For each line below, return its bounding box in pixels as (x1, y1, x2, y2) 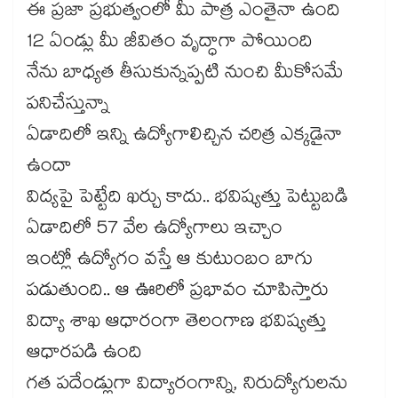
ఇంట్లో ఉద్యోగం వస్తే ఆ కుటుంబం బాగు (27, 245, 313, 278)
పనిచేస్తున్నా (27, 90, 109, 123)
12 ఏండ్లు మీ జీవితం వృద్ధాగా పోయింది (27, 28, 313, 60)
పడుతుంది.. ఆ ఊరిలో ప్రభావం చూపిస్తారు (27, 276, 334, 309)
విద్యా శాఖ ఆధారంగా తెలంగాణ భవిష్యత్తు (27, 307, 326, 340)
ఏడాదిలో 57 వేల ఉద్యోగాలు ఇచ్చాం (27, 214, 283, 247)
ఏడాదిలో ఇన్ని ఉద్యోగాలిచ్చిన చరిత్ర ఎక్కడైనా (27, 121, 342, 154)
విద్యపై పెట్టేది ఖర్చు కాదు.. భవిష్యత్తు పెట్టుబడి (27, 183, 348, 216)
